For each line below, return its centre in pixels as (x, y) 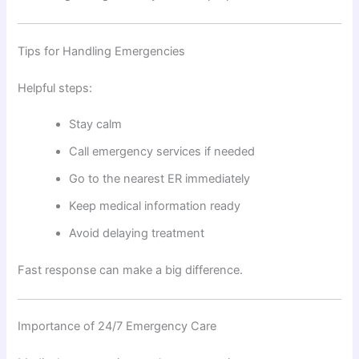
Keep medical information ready (155, 206)
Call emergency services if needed (162, 152)
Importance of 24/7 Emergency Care (117, 327)
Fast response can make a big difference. (131, 270)
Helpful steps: (55, 88)
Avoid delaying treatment (137, 234)
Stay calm (96, 125)
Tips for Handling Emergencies (102, 51)
